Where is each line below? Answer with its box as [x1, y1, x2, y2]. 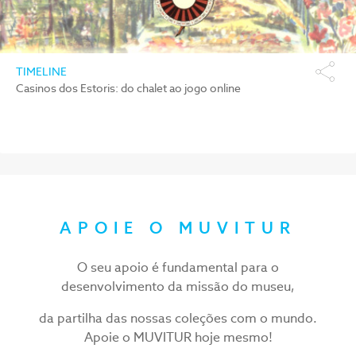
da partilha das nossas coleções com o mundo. [39, 309, 317, 327]
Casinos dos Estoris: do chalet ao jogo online [16, 81, 241, 96]
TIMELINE [16, 64, 67, 79]
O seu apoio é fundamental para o [77, 258, 279, 276]
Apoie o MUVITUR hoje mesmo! [83, 328, 273, 346]
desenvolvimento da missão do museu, [61, 277, 295, 295]
